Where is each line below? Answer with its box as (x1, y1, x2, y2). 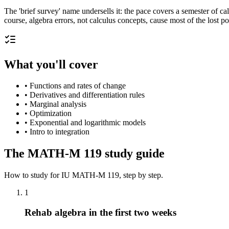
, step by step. (119, 171, 163, 180)
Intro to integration (30, 127, 89, 136)
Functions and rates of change (30, 81, 126, 90)
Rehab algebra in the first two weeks (25, 207, 176, 218)
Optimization (30, 109, 72, 118)
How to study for (4, 171, 61, 180)
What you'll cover (4, 57, 98, 71)
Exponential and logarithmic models (30, 118, 146, 127)
